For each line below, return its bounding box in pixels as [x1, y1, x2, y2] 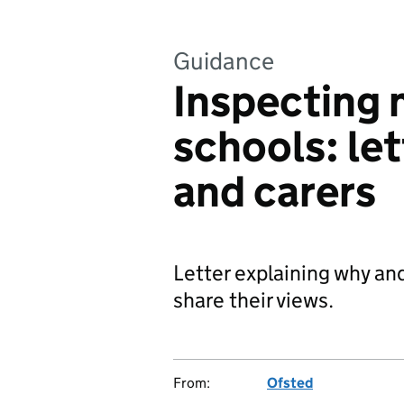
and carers [173, 165, 376, 218]
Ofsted [267, 374, 313, 391]
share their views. [173, 287, 334, 313]
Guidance [173, 46, 274, 76]
